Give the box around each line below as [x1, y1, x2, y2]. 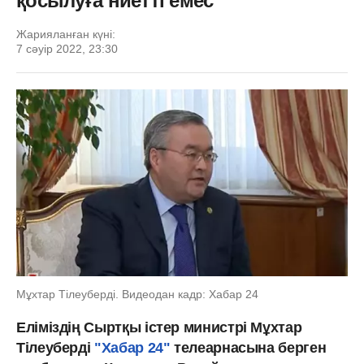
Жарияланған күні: [16, 28, 115, 41]
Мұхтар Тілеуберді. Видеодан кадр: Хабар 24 [16, 287, 258, 301]
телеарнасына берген [174, 339, 327, 356]
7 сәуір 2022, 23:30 [16, 42, 118, 55]
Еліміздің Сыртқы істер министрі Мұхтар [16, 318, 302, 336]
